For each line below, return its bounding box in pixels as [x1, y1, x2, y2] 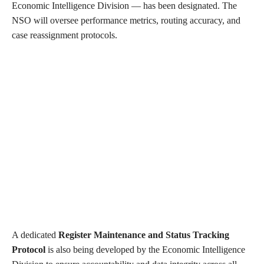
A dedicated [12, 230, 58, 240]
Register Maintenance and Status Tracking [58, 230, 229, 240]
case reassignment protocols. [12, 30, 117, 41]
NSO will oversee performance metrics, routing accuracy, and [12, 15, 240, 26]
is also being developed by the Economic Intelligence [45, 245, 245, 255]
